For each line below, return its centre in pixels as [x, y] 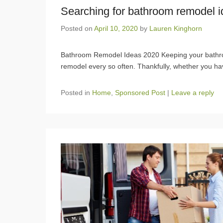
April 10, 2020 [116, 28]
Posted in [76, 92]
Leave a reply [193, 92]
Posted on [77, 28]
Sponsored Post [140, 92]
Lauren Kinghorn [176, 28]
